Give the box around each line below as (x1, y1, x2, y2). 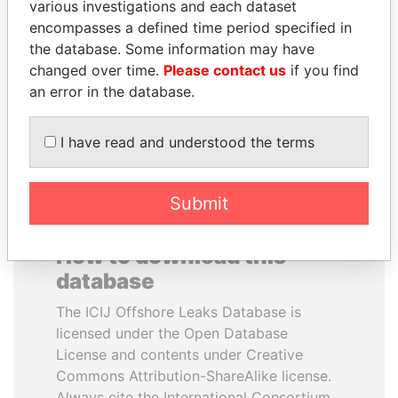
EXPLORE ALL (151, 112, 247, 130)
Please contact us (163, 61, 286, 79)
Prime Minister (66, 52, 147, 67)
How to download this (56, 243, 286, 269)
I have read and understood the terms (56, 133, 314, 151)
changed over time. (29, 61, 163, 79)
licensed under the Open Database (56, 324, 288, 342)
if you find (286, 61, 359, 79)
